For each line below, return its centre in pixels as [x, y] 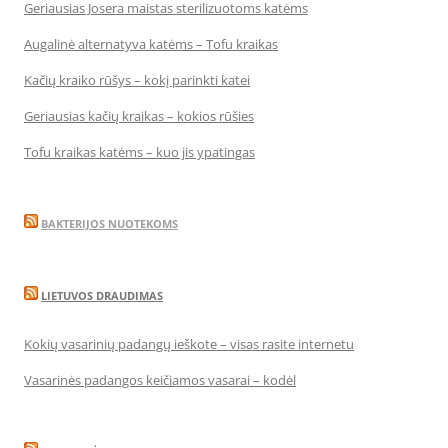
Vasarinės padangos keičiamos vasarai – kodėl [160, 379]
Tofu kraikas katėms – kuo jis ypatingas [139, 151]
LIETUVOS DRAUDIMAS [102, 295]
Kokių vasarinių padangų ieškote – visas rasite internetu [189, 343]
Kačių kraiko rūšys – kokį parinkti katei [137, 79]
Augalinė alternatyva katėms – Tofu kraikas [151, 43]
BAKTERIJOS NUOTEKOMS [109, 223]
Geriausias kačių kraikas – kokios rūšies [139, 115]
